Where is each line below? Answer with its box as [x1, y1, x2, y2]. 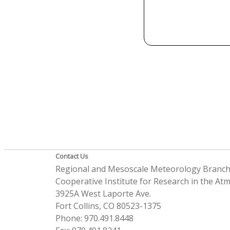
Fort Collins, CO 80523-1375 [55, 200, 161, 212]
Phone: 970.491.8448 [55, 213, 133, 224]
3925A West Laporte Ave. [55, 188, 151, 200]
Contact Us [55, 151, 88, 161]
